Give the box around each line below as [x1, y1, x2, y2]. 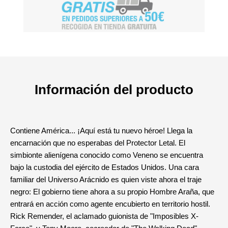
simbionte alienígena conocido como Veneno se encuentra [10, 151, 203, 159]
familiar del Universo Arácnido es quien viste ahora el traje [10, 175, 202, 184]
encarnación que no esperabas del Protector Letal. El [10, 138, 185, 147]
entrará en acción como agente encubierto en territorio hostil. [10, 199, 210, 208]
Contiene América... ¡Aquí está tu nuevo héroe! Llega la [10, 126, 192, 135]
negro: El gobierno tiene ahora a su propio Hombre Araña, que [10, 187, 214, 196]
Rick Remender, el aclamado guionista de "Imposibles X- [10, 212, 198, 220]
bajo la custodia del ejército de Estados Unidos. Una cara [10, 163, 199, 172]
